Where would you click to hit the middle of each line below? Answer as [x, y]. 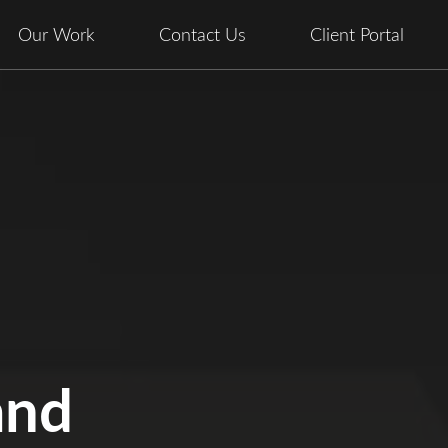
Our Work [56, 34]
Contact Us [202, 34]
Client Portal [357, 34]
